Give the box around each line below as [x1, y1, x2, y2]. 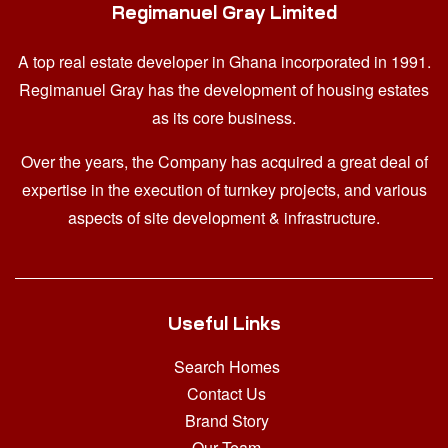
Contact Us [187, 381, 266, 405]
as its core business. [152, 105, 296, 129]
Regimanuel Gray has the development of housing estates [19, 77, 429, 101]
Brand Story [184, 408, 269, 432]
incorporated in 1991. [280, 49, 431, 73]
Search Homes [173, 354, 280, 378]
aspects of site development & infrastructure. [68, 205, 380, 229]
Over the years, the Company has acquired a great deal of [20, 149, 428, 173]
